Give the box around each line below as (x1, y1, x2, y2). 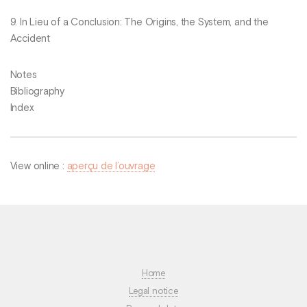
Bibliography (10, 86, 65, 97)
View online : (10, 161, 67, 171)
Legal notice (129, 286, 178, 296)
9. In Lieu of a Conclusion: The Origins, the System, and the (10, 17, 269, 27)
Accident (10, 34, 50, 44)
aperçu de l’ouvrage (66, 161, 156, 171)
